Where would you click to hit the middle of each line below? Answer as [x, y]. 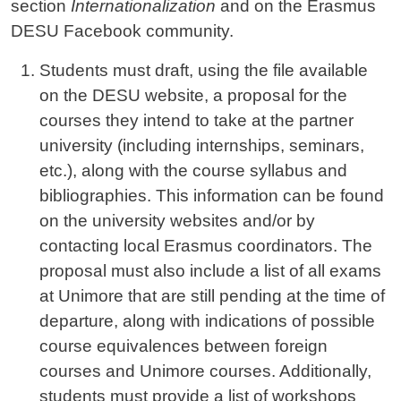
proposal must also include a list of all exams [210, 271]
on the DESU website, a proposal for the [193, 96]
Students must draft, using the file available [204, 71]
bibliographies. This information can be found [212, 196]
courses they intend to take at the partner [196, 121]
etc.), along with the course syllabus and [193, 171]
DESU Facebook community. [122, 31]
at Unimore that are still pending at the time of [212, 296]
